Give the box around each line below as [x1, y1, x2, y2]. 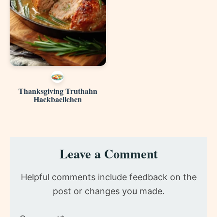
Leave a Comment [59, 144, 158, 163]
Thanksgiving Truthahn [18, 85, 97, 97]
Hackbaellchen [33, 93, 82, 105]
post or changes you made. [52, 186, 165, 197]
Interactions [9, 149, 82, 170]
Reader [9, 134, 53, 155]
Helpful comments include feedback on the [20, 172, 197, 183]
